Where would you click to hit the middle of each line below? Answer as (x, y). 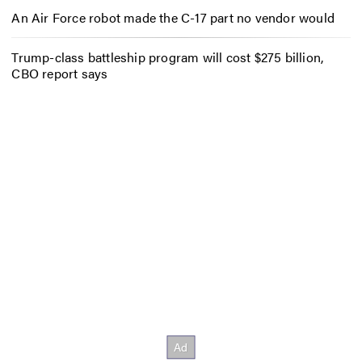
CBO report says (60, 73)
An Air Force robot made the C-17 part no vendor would (173, 18)
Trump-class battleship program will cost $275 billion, (168, 57)
